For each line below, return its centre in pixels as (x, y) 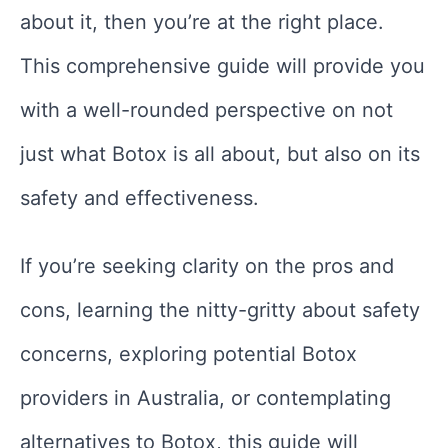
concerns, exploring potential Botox (188, 354)
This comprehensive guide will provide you (222, 66)
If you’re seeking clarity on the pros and (207, 266)
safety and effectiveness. (139, 198)
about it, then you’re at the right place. (202, 22)
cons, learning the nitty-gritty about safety (220, 310)
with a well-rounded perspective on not (206, 110)
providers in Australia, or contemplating (205, 398)
